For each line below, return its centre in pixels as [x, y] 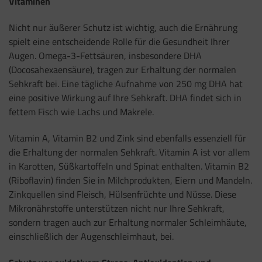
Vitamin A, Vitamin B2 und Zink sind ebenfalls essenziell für [127, 138]
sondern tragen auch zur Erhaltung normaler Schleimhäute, [128, 222]
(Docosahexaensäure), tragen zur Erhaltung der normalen [123, 70]
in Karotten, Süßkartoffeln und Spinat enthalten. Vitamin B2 [129, 166]
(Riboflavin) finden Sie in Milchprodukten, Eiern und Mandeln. [130, 180]
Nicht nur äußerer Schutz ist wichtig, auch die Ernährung [123, 28]
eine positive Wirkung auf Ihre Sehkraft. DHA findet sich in [125, 98]
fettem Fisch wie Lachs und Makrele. [81, 112]
